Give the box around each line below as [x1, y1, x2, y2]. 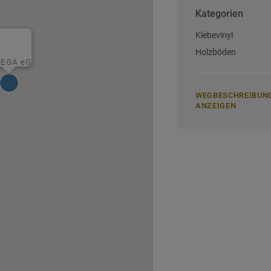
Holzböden [195, 47, 237, 57]
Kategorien [195, 8, 244, 19]
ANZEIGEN [195, 101, 237, 110]
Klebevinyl [195, 30, 233, 40]
